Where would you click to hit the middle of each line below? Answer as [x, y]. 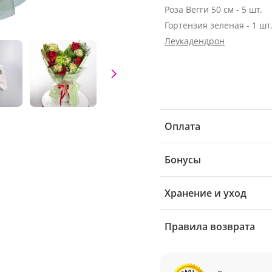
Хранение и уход [206, 193]
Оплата [182, 126]
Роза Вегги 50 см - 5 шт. [213, 9]
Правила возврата [210, 226]
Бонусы [183, 160]
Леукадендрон [195, 41]
